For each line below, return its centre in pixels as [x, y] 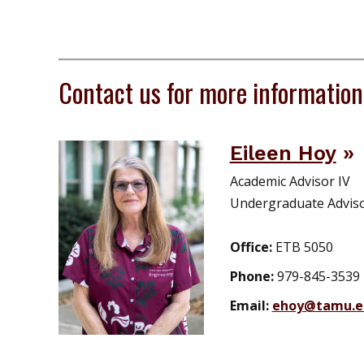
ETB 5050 [304, 247]
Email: [251, 305]
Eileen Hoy [283, 152]
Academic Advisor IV [290, 181]
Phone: [253, 276]
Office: [252, 247]
